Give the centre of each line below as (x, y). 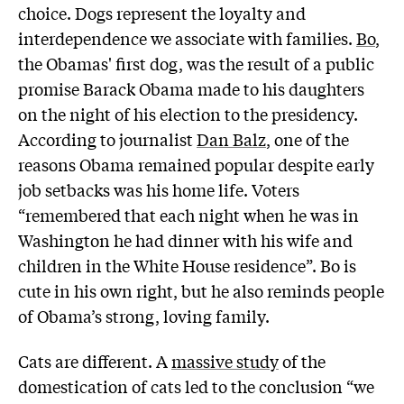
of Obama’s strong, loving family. (144, 315)
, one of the (308, 138)
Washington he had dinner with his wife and (185, 239)
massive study (225, 360)
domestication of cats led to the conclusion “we (196, 386)
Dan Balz (231, 138)
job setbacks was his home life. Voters (159, 189)
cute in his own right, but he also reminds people (201, 290)
